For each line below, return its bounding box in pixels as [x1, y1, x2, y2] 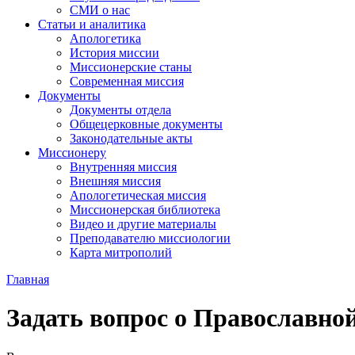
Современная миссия [70, 74, 184, 88]
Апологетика [70, 32, 141, 45]
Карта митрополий [70, 246, 172, 259]
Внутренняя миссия [70, 160, 177, 174]
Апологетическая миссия [70, 189, 206, 202]
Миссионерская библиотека [70, 203, 220, 216]
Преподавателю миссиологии [70, 231, 231, 245]
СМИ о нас [70, 3, 130, 17]
